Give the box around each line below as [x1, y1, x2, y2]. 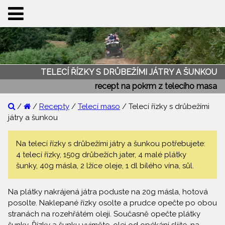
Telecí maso [78, 102, 120, 111]
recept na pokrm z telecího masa [95, 81, 217, 91]
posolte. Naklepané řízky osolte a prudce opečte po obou [8, 198, 217, 208]
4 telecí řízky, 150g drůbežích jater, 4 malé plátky [16, 150, 186, 160]
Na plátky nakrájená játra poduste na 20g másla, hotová [8, 187, 208, 197]
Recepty [39, 102, 69, 111]
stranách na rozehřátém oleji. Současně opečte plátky [8, 209, 200, 219]
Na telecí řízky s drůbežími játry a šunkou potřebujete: [16, 139, 207, 149]
